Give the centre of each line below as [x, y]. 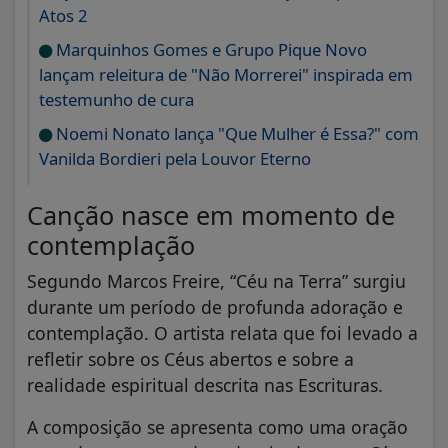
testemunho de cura [116, 100]
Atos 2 [63, 16]
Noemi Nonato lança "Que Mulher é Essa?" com [235, 134]
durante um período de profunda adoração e [215, 307]
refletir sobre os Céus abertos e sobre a [190, 359]
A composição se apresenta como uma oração [217, 427]
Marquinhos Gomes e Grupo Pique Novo [209, 50]
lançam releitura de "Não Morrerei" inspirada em [226, 75]
